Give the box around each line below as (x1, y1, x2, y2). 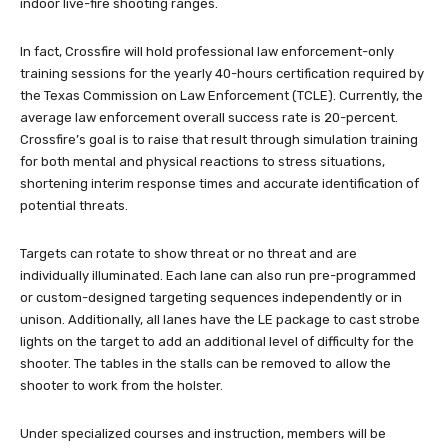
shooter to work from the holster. (20, 378, 223, 394)
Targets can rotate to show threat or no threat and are (20, 246, 357, 262)
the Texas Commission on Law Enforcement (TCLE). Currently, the (20, 88, 423, 104)
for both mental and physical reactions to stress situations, (20, 154, 385, 170)
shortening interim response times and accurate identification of (20, 176, 419, 192)
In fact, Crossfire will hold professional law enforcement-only (20, 44, 394, 60)
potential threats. (20, 198, 128, 214)
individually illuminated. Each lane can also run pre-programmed (20, 268, 416, 284)
